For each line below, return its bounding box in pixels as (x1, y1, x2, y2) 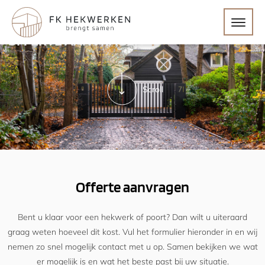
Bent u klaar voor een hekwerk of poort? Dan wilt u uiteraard (18, 212, 247, 223)
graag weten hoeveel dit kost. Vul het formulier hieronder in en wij (8, 227, 257, 238)
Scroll (142, 83, 163, 95)
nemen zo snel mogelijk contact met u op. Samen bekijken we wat (7, 241, 258, 253)
